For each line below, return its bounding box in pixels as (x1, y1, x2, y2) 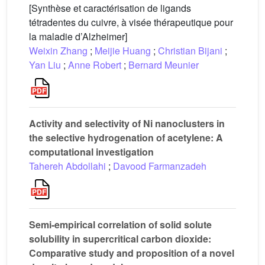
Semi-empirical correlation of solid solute (29, 218, 212, 231)
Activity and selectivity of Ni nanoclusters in (29, 117, 225, 130)
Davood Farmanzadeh (113, 159, 206, 173)
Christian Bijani (158, 44, 222, 57)
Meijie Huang (95, 44, 151, 57)
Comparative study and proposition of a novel (29, 246, 234, 260)
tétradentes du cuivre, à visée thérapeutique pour (29, 15, 233, 29)
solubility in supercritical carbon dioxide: (29, 232, 211, 245)
